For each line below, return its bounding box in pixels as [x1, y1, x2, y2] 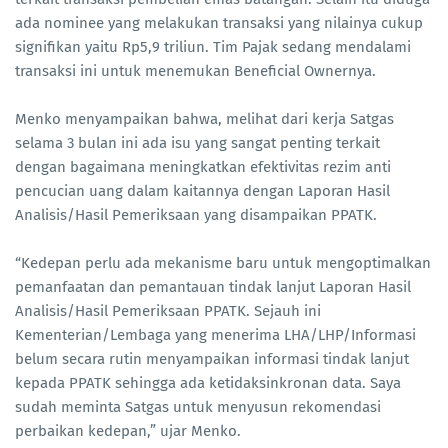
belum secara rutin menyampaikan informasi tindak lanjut [15, 350, 409, 369]
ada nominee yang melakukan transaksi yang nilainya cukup [15, 14, 423, 33]
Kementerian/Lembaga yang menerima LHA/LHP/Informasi [15, 326, 416, 345]
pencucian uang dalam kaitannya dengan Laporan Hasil [15, 182, 390, 201]
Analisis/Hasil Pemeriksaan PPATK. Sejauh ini [15, 302, 321, 321]
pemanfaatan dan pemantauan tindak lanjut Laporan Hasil [15, 278, 411, 297]
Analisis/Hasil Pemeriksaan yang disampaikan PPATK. [15, 206, 377, 225]
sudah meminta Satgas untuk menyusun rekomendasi [15, 398, 381, 417]
